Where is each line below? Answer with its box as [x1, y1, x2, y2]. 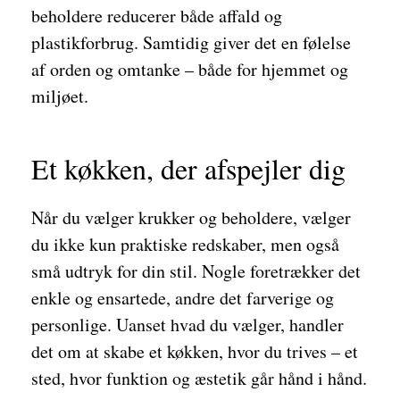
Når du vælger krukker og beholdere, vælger [31, 205, 351, 229]
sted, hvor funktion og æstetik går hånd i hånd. [31, 366, 367, 390]
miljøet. [31, 84, 88, 108]
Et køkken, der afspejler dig [31, 149, 346, 187]
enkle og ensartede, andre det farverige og [31, 286, 334, 310]
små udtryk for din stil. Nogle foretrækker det [31, 259, 361, 283]
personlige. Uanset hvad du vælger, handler [31, 312, 344, 337]
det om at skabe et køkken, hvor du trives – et [31, 339, 358, 363]
